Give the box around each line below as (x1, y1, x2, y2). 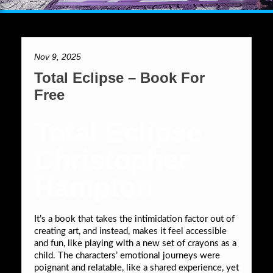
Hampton (34, 171, 152, 203)
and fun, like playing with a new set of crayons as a (34, 238, 236, 248)
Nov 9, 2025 (34, 51, 81, 62)
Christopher (34, 144, 190, 175)
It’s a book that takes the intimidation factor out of (34, 214, 235, 224)
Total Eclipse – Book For (34, 69, 205, 86)
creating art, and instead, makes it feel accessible (34, 226, 227, 236)
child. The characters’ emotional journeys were (34, 250, 220, 260)
